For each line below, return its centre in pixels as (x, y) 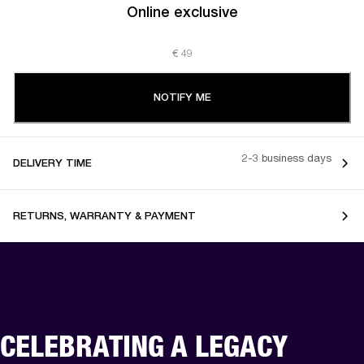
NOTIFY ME (182, 97)
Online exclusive (182, 11)
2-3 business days (287, 158)
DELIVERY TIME (52, 162)
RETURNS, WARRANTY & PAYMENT (104, 215)
